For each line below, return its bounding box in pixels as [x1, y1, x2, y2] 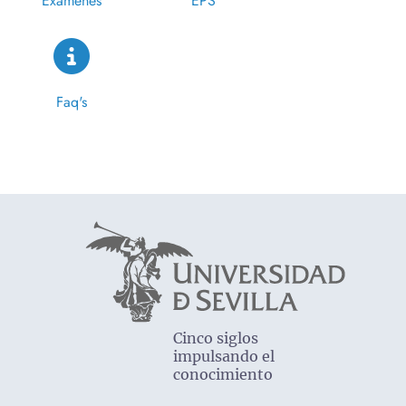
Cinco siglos [173, 329, 258, 347]
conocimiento [173, 365, 273, 383]
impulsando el [173, 347, 275, 365]
